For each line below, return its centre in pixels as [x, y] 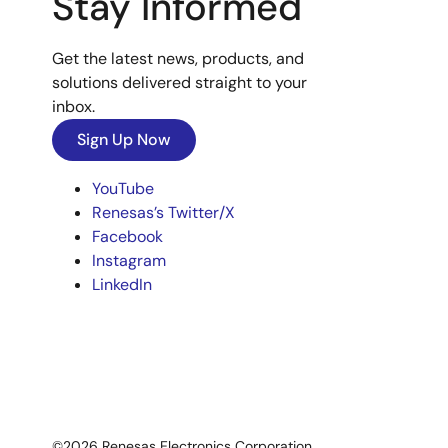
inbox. [73, 106]
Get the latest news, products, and [178, 58]
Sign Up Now [124, 139]
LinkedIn [122, 284]
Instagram [129, 260]
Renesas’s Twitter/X [163, 212]
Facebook [127, 236]
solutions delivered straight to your [179, 82]
